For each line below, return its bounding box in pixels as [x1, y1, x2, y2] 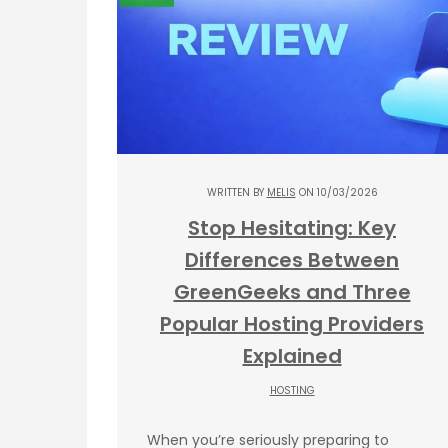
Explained [242, 341, 342, 370]
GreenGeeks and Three [173, 277, 411, 306]
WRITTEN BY [206, 184, 267, 200]
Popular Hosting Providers [160, 309, 424, 338]
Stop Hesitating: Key [188, 213, 396, 242]
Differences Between [185, 245, 399, 274]
